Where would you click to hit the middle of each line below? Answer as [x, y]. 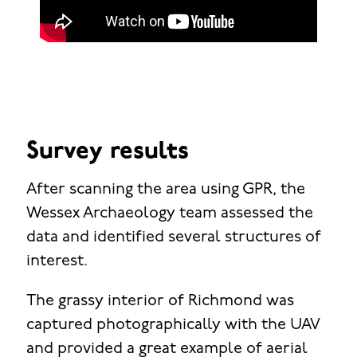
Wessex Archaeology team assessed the [169, 214]
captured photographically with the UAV [173, 326]
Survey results [107, 152]
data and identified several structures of [173, 238]
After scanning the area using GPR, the [165, 190]
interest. [57, 262]
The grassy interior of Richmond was [160, 302]
